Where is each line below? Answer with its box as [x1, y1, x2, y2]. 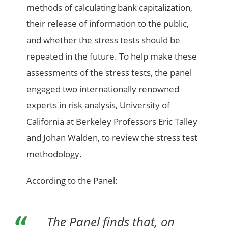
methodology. [26, 148, 82, 160]
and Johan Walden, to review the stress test [26, 132, 198, 144]
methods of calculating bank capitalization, [26, 2, 193, 14]
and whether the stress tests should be [26, 34, 181, 46]
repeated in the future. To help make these [26, 50, 197, 63]
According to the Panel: [26, 175, 118, 187]
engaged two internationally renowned [26, 83, 180, 95]
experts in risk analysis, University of [26, 99, 170, 111]
